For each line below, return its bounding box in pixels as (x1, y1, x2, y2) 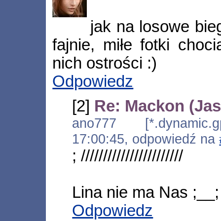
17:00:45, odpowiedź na (72, 131, 220, 147)
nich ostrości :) (52, 54, 157, 72)
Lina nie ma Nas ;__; (72, 184, 220, 202)
